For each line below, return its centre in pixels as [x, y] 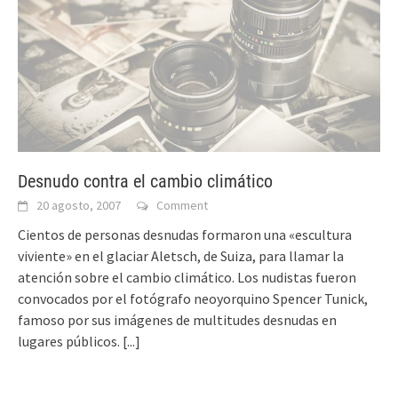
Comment [182, 206]
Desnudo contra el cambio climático [145, 182]
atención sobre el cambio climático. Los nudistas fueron [187, 278]
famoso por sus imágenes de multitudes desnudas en [177, 320]
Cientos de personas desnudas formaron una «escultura [185, 235]
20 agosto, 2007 [79, 206]
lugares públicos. [70, 342]
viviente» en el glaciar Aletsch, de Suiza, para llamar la [181, 256]
